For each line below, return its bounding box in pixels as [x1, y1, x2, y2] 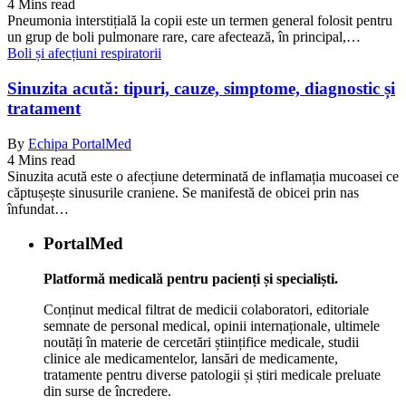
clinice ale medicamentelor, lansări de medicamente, [43, 350, 338, 366]
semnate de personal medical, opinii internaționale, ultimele [43, 317, 380, 333]
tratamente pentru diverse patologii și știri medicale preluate [43, 366, 381, 382]
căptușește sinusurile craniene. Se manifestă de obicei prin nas [7, 184, 359, 200]
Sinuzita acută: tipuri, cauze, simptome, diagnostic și [7, 78, 395, 98]
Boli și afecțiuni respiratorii [7, 45, 161, 62]
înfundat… [7, 200, 69, 217]
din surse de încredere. [43, 382, 171, 399]
